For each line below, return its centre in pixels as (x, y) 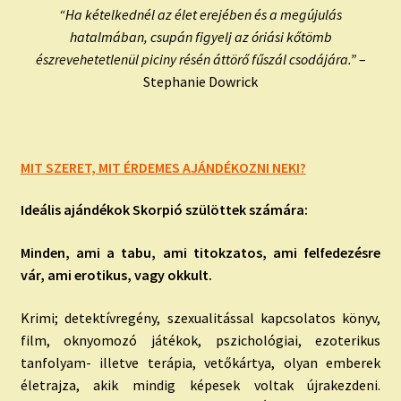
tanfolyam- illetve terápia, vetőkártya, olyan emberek (200, 362)
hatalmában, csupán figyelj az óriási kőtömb (200, 37)
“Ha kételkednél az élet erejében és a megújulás (200, 15)
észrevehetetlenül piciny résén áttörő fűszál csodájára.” (196, 60)
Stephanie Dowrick (200, 82)
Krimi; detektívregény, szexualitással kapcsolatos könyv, (200, 317)
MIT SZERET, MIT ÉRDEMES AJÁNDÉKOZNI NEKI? (163, 167)
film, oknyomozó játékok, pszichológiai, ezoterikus (200, 340)
